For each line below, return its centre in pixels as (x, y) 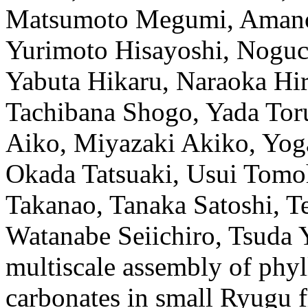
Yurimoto (57, 50)
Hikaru (125, 81)
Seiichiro (166, 236)
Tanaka (148, 205)
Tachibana (60, 112)
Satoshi (233, 205)
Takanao (51, 205)
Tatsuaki (127, 174)
